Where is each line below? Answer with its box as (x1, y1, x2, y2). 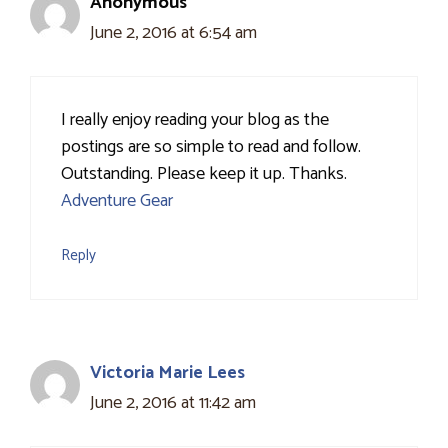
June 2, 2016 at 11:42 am (90, 388, 256, 419)
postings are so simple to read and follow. (61, 132, 361, 163)
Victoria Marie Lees (90, 358, 245, 389)
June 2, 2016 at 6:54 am (90, 18, 257, 49)
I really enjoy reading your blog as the (61, 105, 329, 136)
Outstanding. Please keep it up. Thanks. (61, 159, 347, 190)
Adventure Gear (61, 186, 173, 217)
